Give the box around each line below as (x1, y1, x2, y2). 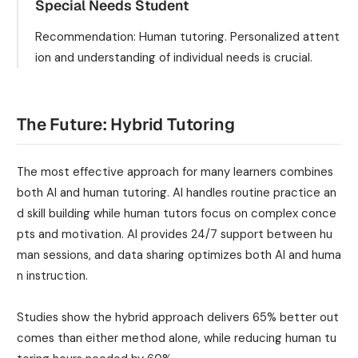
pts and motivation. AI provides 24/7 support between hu (17, 226, 332, 242)
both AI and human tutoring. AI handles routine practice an (17, 185, 336, 201)
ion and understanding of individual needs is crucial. (35, 49, 312, 66)
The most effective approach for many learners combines (17, 164, 333, 180)
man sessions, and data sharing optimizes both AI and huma (17, 247, 341, 263)
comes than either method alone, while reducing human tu (17, 330, 336, 346)
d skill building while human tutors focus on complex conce (17, 205, 336, 221)
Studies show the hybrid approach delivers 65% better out (17, 309, 339, 325)
